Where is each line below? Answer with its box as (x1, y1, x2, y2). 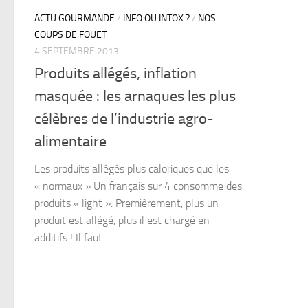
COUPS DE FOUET (34, 29, 107, 41)
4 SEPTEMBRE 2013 (34, 45, 119, 57)
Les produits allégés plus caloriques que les (34, 162, 229, 176)
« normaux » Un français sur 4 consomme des (34, 179, 242, 193)
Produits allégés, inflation (34, 65, 197, 83)
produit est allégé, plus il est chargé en (34, 214, 210, 228)
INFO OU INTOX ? (123, 12, 190, 24)
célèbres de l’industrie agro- (34, 110, 214, 129)
